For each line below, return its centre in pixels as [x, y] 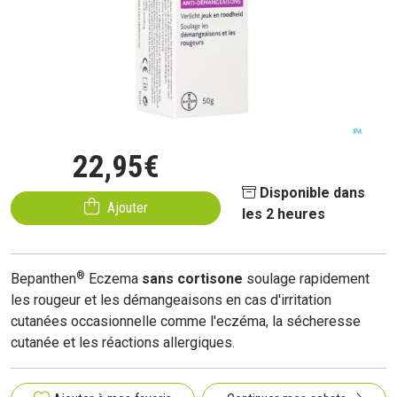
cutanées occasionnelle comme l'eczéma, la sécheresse [186, 321]
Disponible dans [313, 193]
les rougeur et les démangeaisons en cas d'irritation [171, 300]
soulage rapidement [306, 279]
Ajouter [127, 208]
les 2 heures [284, 214]
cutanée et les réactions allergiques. [123, 343]
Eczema [113, 279]
